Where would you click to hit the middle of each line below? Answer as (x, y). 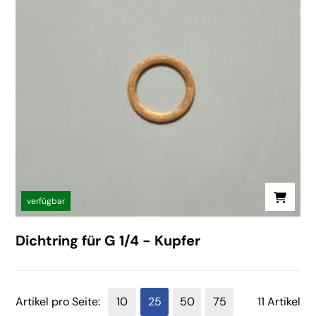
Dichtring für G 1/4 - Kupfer (108, 241)
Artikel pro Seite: (58, 302)
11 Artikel (279, 302)
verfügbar (46, 201)
